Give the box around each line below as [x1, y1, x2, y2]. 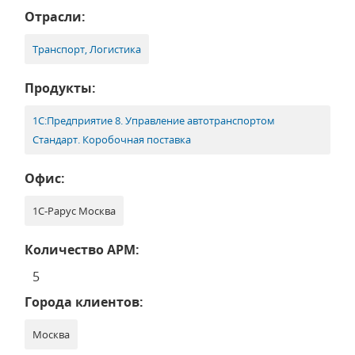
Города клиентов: [25, 293, 143, 311]
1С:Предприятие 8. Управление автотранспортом [32, 113, 275, 128]
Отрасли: [25, 8, 86, 25]
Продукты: [25, 79, 96, 97]
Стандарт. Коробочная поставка [32, 132, 191, 147]
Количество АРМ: [25, 241, 139, 258]
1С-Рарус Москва [32, 204, 116, 218]
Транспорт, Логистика [32, 42, 141, 56]
